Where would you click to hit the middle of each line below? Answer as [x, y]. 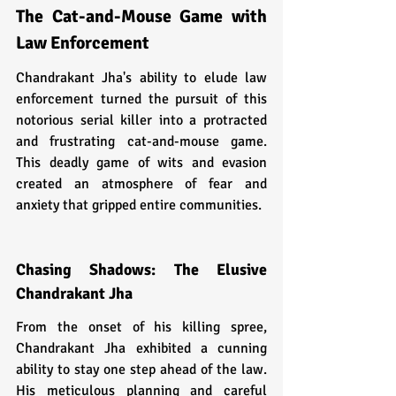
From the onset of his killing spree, [141, 327]
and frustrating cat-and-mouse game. [141, 141]
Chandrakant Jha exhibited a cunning [141, 348]
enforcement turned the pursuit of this [141, 99]
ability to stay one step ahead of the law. [141, 369]
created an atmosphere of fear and [141, 183]
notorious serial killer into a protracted [141, 120]
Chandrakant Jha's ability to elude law [141, 77]
